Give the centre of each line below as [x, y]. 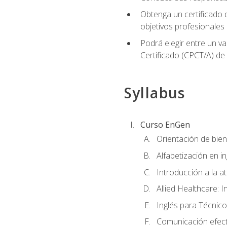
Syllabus [155, 92]
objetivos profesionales [182, 27]
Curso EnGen [165, 125]
